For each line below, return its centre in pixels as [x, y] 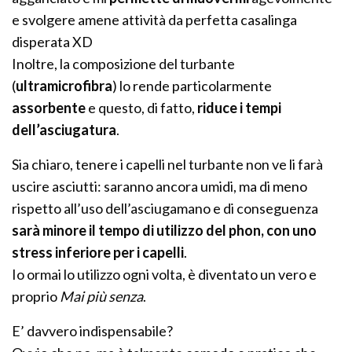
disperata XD [53, 42]
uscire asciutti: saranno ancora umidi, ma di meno [160, 187]
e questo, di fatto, [143, 108]
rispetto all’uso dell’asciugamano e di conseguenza [165, 209]
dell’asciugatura [64, 130]
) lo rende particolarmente [192, 86]
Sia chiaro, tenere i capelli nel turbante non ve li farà [168, 165]
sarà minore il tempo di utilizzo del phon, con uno [165, 231]
